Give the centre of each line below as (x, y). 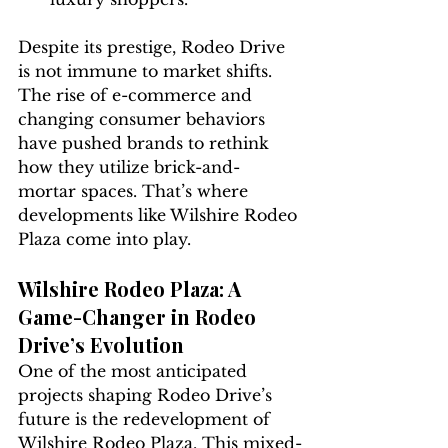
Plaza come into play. (104, 239)
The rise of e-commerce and (137, 95)
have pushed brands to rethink (146, 143)
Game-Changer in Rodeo (139, 317)
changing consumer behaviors (144, 119)
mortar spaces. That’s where (135, 191)
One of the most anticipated (135, 371)
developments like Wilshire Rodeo (160, 215)
